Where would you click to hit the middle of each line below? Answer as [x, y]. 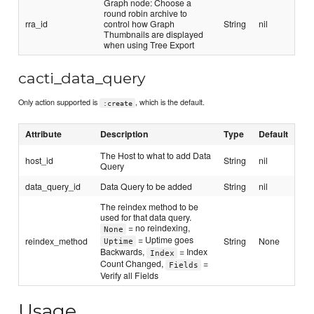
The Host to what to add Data [156, 156]
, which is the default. [170, 102]
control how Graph [139, 24]
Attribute [44, 134]
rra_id [37, 24]
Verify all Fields [130, 275]
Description [125, 134]
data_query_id [53, 186]
